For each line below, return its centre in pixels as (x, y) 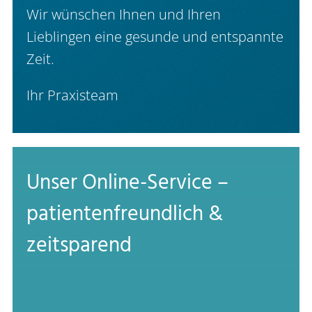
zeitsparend (79, 245)
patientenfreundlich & (124, 214)
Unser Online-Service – (127, 183)
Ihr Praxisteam (72, 95)
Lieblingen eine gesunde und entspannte (155, 36)
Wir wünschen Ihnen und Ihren (123, 14)
